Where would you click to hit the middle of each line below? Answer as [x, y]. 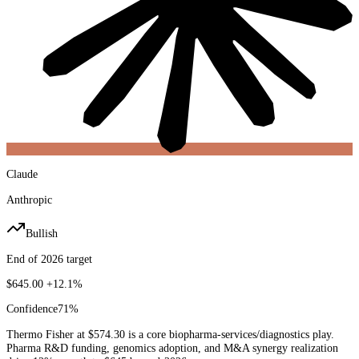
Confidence [32, 309]
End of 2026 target [49, 258]
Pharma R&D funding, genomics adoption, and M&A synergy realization [172, 347]
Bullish [42, 234]
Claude [22, 174]
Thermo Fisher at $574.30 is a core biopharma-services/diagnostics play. [170, 334]
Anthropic [29, 199]
